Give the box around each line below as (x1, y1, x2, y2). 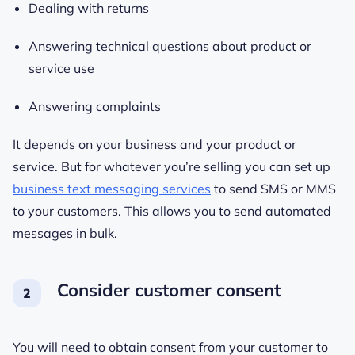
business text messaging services (13, 180, 211, 197)
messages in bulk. (13, 224, 120, 241)
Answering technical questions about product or (29, 37, 311, 54)
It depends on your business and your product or (13, 136, 296, 152)
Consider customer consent (57, 278, 281, 301)
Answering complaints (29, 97, 161, 114)
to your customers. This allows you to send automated (13, 202, 331, 219)
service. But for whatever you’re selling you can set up (13, 158, 330, 174)
